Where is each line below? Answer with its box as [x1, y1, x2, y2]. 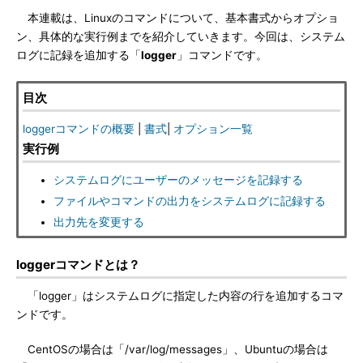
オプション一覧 [173, 122, 253, 135]
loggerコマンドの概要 [23, 122, 135, 135]
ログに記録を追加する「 [16, 49, 141, 62]
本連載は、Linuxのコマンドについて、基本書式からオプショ [16, 11, 339, 24]
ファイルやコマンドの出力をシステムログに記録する [53, 194, 326, 207]
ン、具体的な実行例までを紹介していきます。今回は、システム [16, 30, 345, 43]
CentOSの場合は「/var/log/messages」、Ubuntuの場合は [16, 343, 328, 356]
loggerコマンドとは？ [16, 257, 140, 272]
